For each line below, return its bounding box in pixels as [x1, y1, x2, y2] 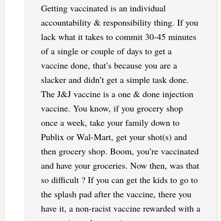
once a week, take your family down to [40, 116, 180, 129]
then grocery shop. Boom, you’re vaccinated [40, 145, 199, 157]
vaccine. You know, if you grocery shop [40, 102, 183, 114]
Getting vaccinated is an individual [40, 2, 166, 14]
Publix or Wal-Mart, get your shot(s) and [40, 131, 187, 143]
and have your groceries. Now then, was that [40, 159, 199, 172]
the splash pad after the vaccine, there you [40, 188, 191, 200]
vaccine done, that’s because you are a [40, 59, 177, 72]
